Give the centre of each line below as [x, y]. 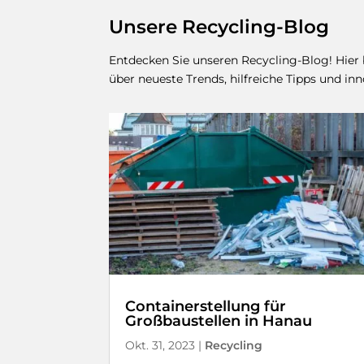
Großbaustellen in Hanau [219, 321]
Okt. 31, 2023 [160, 346]
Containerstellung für [206, 307]
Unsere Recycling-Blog [219, 27]
